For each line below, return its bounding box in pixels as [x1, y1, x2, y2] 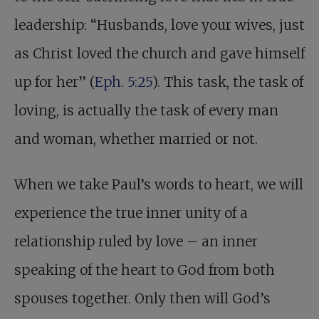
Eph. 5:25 [95, 73, 152, 91]
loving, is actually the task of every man [14, 102, 278, 120]
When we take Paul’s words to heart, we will [14, 176, 303, 194]
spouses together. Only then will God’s [14, 290, 271, 308]
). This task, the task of [152, 73, 303, 91]
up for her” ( [14, 73, 95, 91]
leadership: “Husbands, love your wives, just [14, 16, 305, 34]
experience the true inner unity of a [14, 204, 248, 222]
